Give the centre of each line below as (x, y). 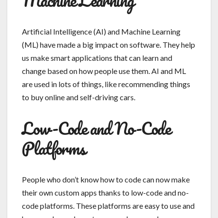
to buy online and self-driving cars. (79, 97)
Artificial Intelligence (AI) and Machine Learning (101, 31)
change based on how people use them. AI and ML (104, 71)
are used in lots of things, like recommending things (106, 84)
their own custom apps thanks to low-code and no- (105, 192)
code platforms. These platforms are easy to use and (108, 205)
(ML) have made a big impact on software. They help (109, 44)
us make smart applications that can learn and (97, 57)
